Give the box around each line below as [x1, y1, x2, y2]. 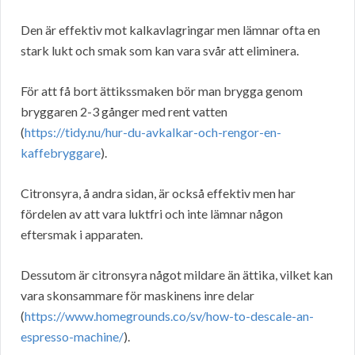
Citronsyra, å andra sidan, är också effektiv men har [21, 185, 296, 201]
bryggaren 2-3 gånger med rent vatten [21, 104, 227, 120]
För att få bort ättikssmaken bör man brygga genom [21, 83, 303, 99]
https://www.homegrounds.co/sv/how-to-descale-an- [25, 308, 314, 324]
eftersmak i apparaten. [21, 227, 143, 242]
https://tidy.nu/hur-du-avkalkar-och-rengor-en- [25, 124, 281, 140]
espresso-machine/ [21, 329, 124, 345]
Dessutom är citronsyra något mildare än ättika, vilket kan [21, 267, 333, 283]
